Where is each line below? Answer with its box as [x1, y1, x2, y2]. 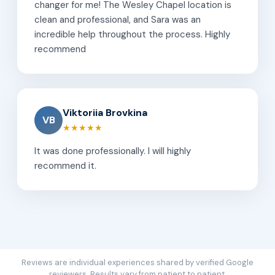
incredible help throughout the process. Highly [34, 28, 230, 41]
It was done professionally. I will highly [34, 144, 191, 157]
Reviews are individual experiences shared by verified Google [21, 257, 254, 268]
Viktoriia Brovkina [63, 106, 147, 119]
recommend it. [34, 159, 96, 172]
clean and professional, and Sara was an [34, 13, 201, 26]
